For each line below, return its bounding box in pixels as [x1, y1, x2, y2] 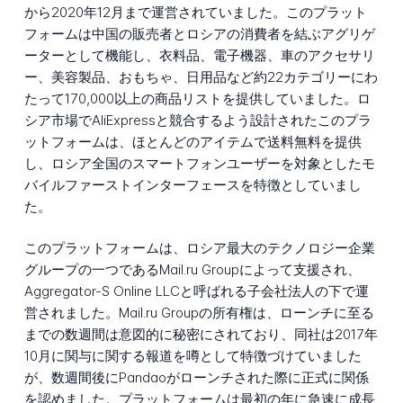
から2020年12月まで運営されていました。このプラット [23, 3, 367, 21]
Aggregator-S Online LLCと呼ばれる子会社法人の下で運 [23, 282, 369, 300]
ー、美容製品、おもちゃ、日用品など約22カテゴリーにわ [23, 67, 378, 85]
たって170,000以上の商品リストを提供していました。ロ [23, 89, 371, 107]
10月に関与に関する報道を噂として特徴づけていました [23, 347, 362, 365]
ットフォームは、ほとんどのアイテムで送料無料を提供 [23, 132, 362, 150]
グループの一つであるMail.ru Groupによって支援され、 [23, 261, 361, 279]
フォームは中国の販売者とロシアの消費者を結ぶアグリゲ [23, 24, 375, 42]
